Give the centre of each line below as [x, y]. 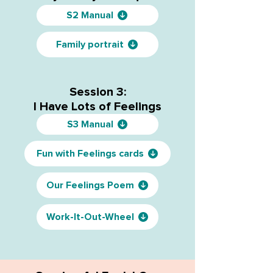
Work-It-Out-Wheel [90, 217]
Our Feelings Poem [90, 185]
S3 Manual [90, 124]
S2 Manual [90, 15]
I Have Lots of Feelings [97, 107]
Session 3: [97, 92]
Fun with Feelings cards [90, 154]
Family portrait [90, 44]
